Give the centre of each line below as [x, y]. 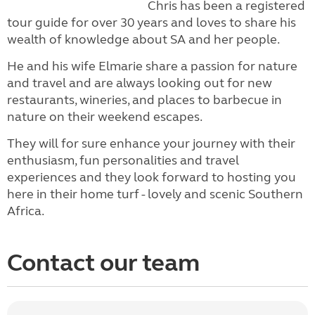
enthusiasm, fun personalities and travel [123, 160]
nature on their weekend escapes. [105, 117]
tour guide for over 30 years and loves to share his [152, 22]
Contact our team [103, 263]
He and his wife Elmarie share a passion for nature [152, 66]
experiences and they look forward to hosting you [152, 177]
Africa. [26, 211]
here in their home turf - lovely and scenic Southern [155, 194]
